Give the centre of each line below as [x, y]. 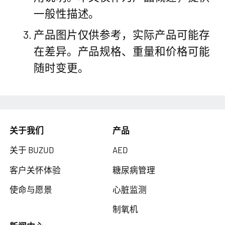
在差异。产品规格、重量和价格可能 [122, 51]
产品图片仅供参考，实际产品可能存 [122, 34]
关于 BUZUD [32, 150]
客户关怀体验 [35, 170]
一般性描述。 [67, 13]
